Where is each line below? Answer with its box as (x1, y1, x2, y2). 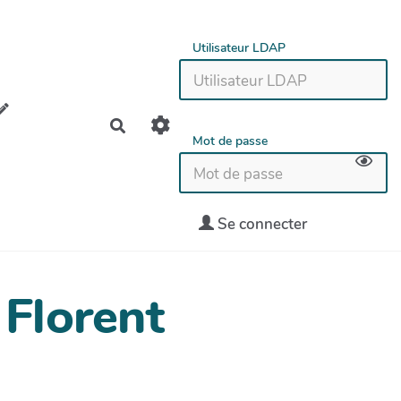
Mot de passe (192, 132, 269, 149)
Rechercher (124, 116, 201, 132)
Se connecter (214, 214, 308, 235)
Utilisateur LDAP (192, 39, 286, 57)
